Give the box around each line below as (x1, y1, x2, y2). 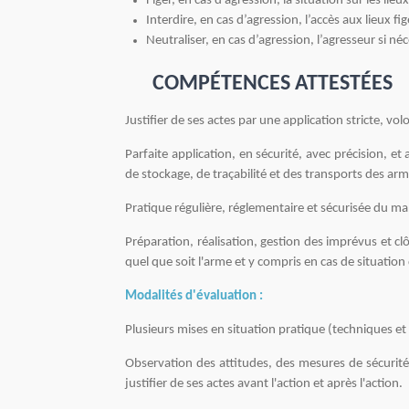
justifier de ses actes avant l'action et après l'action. (125, 377, 403, 392)
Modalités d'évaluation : (125, 289, 263, 304)
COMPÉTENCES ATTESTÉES (152, 73, 393, 96)
